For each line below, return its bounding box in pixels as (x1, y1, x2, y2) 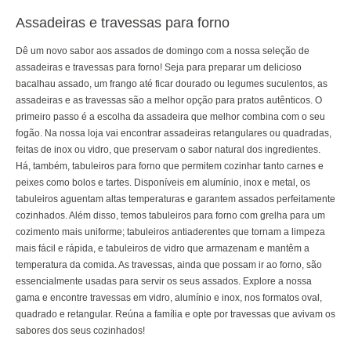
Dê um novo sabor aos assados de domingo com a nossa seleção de (16, 45, 309, 57)
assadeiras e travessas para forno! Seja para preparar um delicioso (16, 62, 302, 74)
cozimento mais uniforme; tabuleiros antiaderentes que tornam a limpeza (16, 226, 325, 238)
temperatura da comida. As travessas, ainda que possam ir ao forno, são (16, 259, 322, 271)
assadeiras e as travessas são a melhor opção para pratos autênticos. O (16, 95, 322, 107)
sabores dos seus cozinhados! (16, 325, 145, 337)
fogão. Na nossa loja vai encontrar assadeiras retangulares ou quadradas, (16, 128, 331, 139)
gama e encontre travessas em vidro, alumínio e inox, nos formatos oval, (16, 292, 322, 304)
